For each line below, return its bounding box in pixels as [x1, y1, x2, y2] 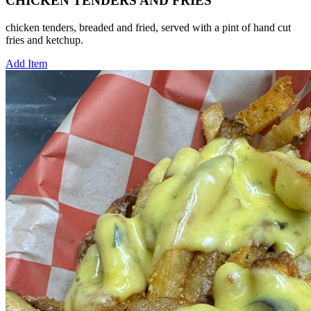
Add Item [6, 57, 47, 69]
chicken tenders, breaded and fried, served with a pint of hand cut [6, 21, 291, 33]
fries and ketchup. [6, 33, 83, 46]
